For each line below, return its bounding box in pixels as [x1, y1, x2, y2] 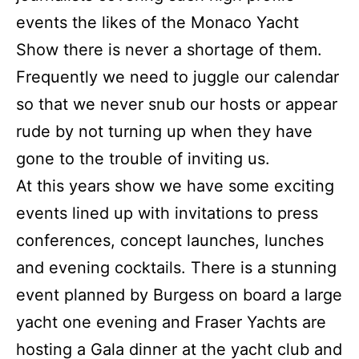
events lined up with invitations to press [16, 204, 318, 224]
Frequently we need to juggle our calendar [16, 67, 339, 87]
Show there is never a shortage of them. [16, 40, 322, 60]
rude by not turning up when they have [16, 122, 313, 142]
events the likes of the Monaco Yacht [16, 13, 299, 33]
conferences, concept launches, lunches [16, 231, 324, 251]
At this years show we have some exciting [16, 176, 334, 196]
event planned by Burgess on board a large [16, 285, 342, 305]
